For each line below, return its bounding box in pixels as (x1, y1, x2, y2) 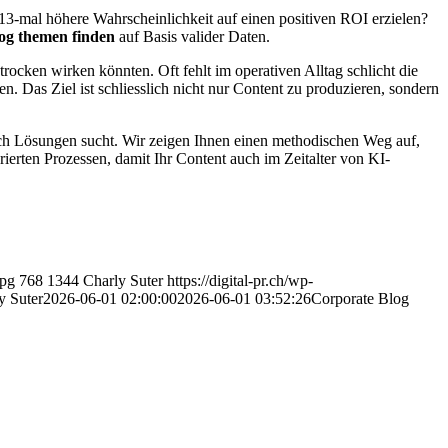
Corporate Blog (311, 289, 409, 307)
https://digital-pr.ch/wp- (167, 271, 313, 289)
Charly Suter (83, 271, 163, 289)
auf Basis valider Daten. (115, 27, 270, 45)
